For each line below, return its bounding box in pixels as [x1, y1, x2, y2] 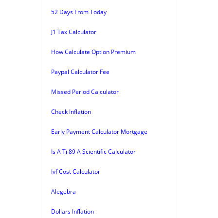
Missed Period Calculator [51, 87, 119, 96]
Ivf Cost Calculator [51, 167, 100, 176]
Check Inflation [51, 107, 91, 116]
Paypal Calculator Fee [51, 67, 109, 76]
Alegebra [51, 187, 76, 196]
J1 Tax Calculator [51, 27, 96, 36]
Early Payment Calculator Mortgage [51, 127, 147, 136]
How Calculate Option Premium [51, 47, 136, 56]
